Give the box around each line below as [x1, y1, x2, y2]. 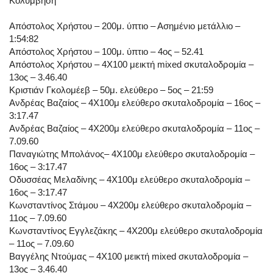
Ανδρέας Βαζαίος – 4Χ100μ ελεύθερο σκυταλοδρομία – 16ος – [9, 97, 260, 108]
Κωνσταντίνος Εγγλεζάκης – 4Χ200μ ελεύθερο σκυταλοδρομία [9, 225, 263, 236]
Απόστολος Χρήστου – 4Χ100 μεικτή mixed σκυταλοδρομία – [9, 59, 253, 70]
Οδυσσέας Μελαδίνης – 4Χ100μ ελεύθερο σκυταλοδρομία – [9, 174, 250, 185]
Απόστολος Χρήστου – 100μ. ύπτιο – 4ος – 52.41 [9, 46, 204, 57]
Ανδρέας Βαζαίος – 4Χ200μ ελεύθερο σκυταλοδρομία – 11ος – [9, 123, 260, 134]
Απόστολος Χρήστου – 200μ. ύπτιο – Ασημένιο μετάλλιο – [9, 21, 240, 32]
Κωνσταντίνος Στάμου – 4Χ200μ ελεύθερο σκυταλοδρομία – [9, 200, 251, 211]
